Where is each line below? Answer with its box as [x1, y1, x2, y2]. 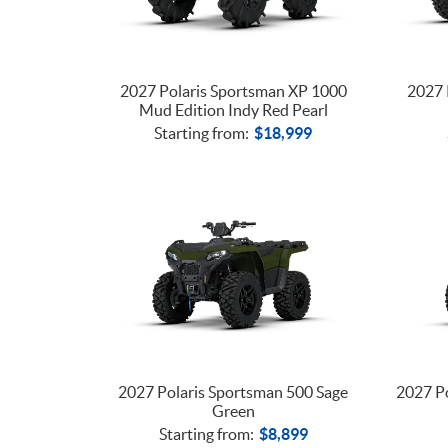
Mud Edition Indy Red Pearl [138, 100, 328, 119]
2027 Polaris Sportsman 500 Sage [118, 382, 349, 401]
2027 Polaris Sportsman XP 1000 [119, 81, 347, 100]
